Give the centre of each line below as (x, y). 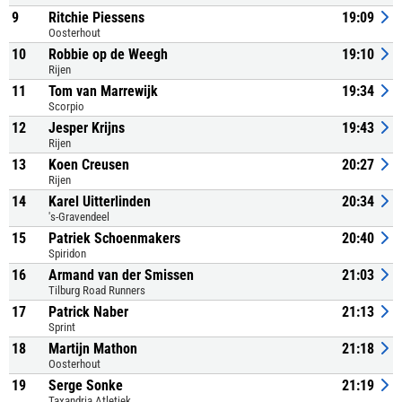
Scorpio (66, 106)
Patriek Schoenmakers (114, 238)
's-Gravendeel (79, 217)
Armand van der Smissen (121, 275)
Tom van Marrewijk (103, 91)
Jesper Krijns (87, 128)
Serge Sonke (86, 385)
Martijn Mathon (93, 349)
